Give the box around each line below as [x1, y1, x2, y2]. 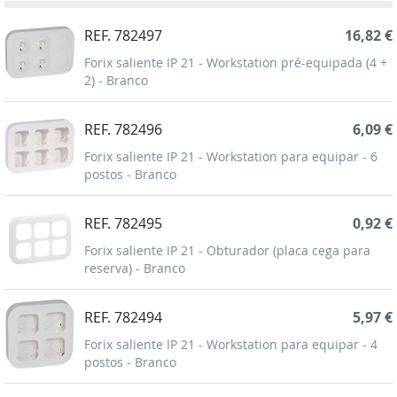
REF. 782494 [84, 307, 162, 328]
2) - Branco [84, 72, 148, 90]
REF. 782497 [84, 26, 162, 46]
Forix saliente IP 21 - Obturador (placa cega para [84, 242, 370, 260]
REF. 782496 [84, 120, 162, 140]
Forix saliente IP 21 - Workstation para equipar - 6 [84, 148, 378, 166]
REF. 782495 [84, 214, 162, 234]
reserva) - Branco [84, 260, 185, 277]
